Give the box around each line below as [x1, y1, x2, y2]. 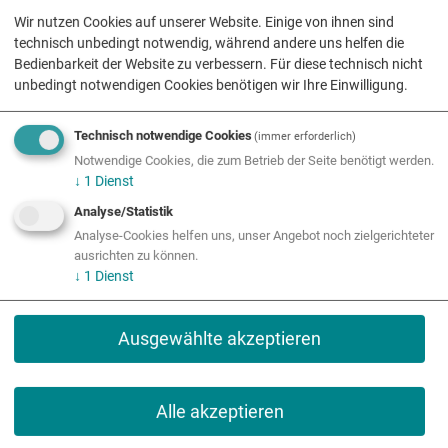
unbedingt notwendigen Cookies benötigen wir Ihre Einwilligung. [14, 77, 408, 94]
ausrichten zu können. [74, 248, 198, 264]
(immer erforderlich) [254, 130, 357, 144]
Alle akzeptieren [155, 401, 284, 422]
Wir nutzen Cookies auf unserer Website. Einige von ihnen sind [14, 14, 394, 31]
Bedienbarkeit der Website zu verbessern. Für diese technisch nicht [14, 56, 423, 73]
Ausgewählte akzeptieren [118, 329, 322, 350]
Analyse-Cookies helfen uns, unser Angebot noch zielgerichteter [74, 228, 434, 244]
